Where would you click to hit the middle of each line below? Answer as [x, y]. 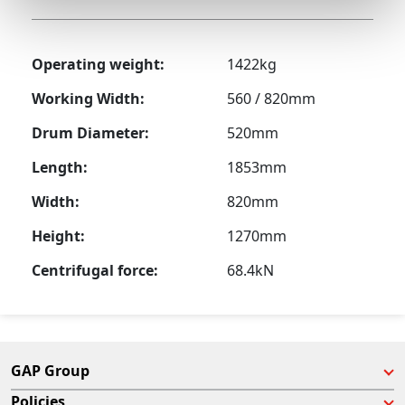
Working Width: [89, 98]
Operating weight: [99, 64]
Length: [60, 167]
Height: [59, 236]
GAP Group [50, 371]
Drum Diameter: [91, 132]
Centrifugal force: [95, 271]
